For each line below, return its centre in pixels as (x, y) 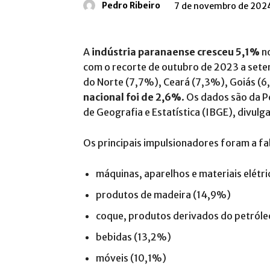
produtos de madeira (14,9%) (163, 194)
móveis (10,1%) (131, 258)
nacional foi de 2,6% (132, 97)
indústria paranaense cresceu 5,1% (176, 52)
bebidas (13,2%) (133, 237)
